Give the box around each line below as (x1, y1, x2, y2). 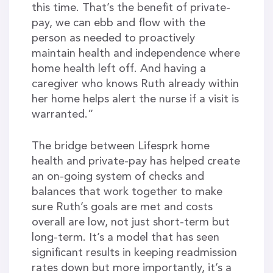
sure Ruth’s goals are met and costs (31, 202, 213, 213)
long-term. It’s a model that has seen (31, 232, 219, 244)
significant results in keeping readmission (31, 247, 237, 259)
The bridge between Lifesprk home (31, 141, 210, 152)
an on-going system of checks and (31, 171, 204, 183)
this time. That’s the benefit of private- (31, 2, 230, 13)
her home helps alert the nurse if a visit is (31, 93, 239, 105)
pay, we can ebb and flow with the (31, 17, 205, 29)
